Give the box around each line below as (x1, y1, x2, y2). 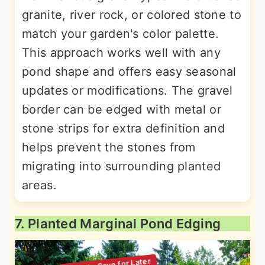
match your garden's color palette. (22, 27, 219, 41)
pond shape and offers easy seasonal (22, 64, 237, 79)
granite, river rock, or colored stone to (22, 8, 241, 22)
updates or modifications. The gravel (22, 83, 233, 98)
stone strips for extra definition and (22, 121, 225, 136)
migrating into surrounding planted (22, 159, 221, 174)
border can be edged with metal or (22, 102, 221, 117)
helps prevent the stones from (22, 140, 196, 155)
